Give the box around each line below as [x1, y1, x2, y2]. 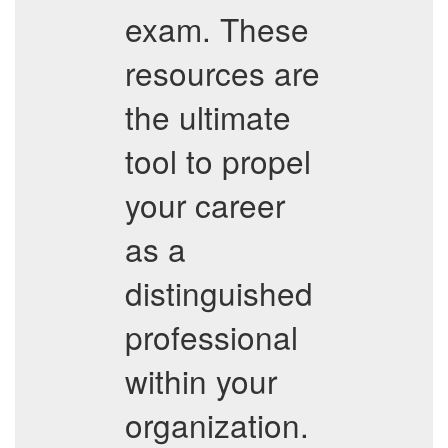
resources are [125, 50, 320, 95]
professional [125, 314, 298, 359]
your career [125, 182, 285, 227]
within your [125, 358, 277, 403]
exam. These [125, 6, 309, 51]
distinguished [125, 270, 313, 315]
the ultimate [125, 94, 291, 139]
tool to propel [125, 138, 311, 183]
